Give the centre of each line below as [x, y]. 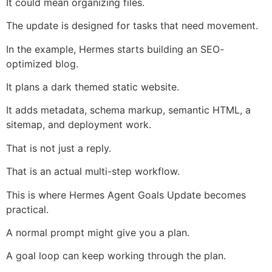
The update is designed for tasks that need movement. [132, 26]
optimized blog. [42, 63]
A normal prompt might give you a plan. [98, 232]
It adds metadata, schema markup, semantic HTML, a [128, 110]
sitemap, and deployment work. [79, 125]
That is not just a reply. [59, 148]
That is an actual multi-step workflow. [93, 172]
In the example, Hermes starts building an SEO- [115, 49]
